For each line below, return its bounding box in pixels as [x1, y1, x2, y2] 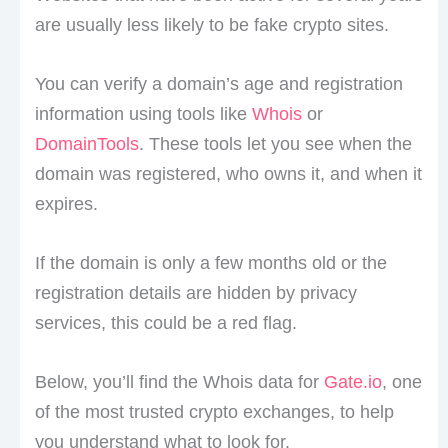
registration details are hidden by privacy [34, 282, 357, 303]
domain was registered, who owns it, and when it [34, 163, 422, 184]
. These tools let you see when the [138, 133, 412, 154]
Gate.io [323, 371, 382, 392]
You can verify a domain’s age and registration [34, 73, 403, 94]
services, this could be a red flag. [34, 312, 297, 333]
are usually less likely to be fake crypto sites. [34, 15, 389, 36]
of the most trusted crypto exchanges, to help [34, 401, 394, 422]
